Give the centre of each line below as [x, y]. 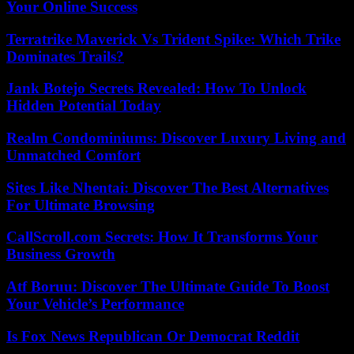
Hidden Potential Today [84, 106]
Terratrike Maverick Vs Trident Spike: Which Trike [173, 39]
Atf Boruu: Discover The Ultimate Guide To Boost [168, 287]
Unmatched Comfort [73, 155]
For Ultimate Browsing [81, 205]
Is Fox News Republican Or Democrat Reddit [153, 336]
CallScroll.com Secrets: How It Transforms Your [162, 237]
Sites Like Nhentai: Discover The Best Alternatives [168, 187]
